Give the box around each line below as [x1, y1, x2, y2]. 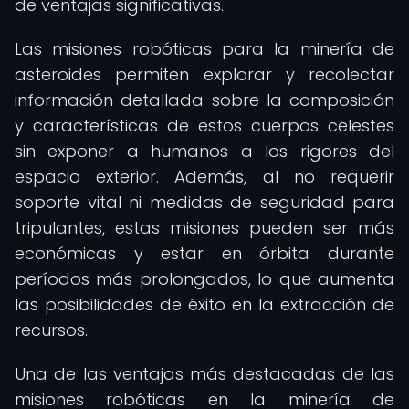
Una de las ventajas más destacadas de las [15, 362, 394, 385]
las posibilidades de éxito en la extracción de [15, 293, 394, 316]
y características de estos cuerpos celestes [15, 114, 394, 137]
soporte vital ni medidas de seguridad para [15, 191, 394, 214]
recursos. [15, 319, 88, 341]
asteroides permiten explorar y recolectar [15, 63, 394, 86]
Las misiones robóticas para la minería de [15, 37, 394, 60]
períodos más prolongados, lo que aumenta [15, 267, 394, 290]
